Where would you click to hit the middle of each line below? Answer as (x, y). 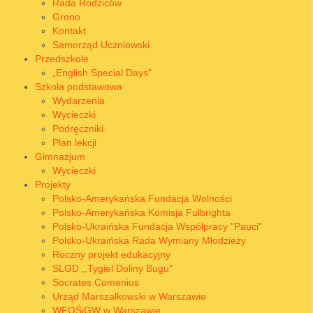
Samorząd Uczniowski (101, 44)
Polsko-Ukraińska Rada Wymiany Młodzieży (149, 240)
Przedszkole (62, 58)
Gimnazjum (60, 156)
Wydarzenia (79, 100)
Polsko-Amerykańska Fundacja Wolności (142, 198)
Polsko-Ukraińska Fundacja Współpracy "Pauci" (157, 226)
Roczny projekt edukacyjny (111, 254)
